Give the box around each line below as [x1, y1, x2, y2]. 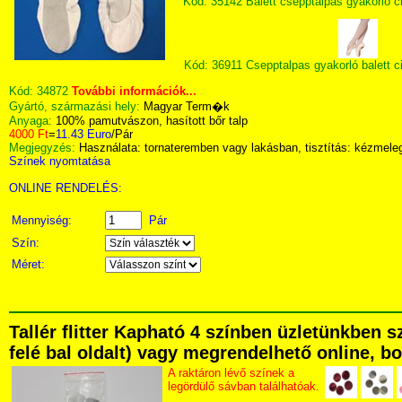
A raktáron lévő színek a [168, 366, 294, 380]
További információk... [72, 84, 197, 98]
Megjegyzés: [9, 141, 79, 154]
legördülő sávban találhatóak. [168, 380, 319, 393]
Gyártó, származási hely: [9, 100, 144, 113]
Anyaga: [9, 114, 56, 127]
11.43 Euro [56, 127, 111, 141]
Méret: [12, 258, 48, 271]
